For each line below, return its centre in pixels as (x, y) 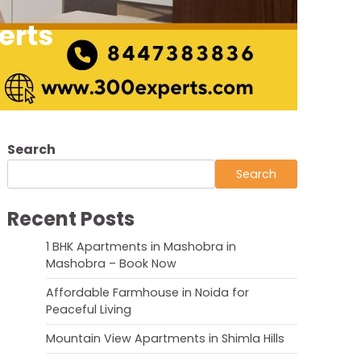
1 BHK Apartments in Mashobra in (141, 246)
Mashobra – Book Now (111, 263)
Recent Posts (71, 218)
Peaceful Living (89, 309)
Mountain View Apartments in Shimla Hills (165, 338)
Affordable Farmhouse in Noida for (147, 292)
